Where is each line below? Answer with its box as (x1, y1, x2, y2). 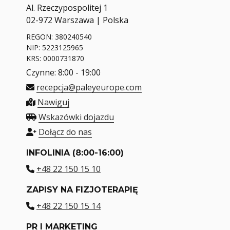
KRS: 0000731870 (26, 53, 84, 63)
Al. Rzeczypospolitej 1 (26, 2, 108, 13)
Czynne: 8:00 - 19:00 (26, 66, 101, 78)
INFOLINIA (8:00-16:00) (26, 147, 124, 158)
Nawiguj (37, 96, 69, 108)
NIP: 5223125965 (26, 42, 83, 52)
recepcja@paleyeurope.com (36, 81, 142, 93)
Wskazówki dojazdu (39, 111, 114, 123)
